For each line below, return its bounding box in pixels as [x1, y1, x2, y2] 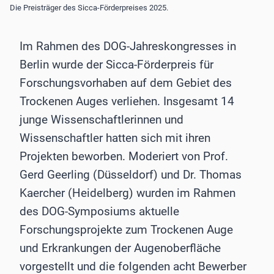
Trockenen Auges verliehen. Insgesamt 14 [20, 94, 234, 109]
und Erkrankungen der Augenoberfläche [20, 241, 221, 256]
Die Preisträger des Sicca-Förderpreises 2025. [10, 2, 168, 12]
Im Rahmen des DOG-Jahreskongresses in [20, 39, 236, 54]
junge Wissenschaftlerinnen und [20, 113, 183, 127]
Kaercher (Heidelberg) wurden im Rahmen [20, 186, 235, 201]
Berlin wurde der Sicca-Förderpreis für [20, 57, 213, 72]
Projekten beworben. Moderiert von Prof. [20, 149, 228, 164]
